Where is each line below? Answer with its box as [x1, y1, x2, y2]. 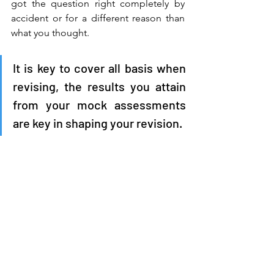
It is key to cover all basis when [13, 60, 186, 75]
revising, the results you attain [13, 78, 186, 94]
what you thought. [11, 26, 92, 39]
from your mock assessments [13, 97, 186, 112]
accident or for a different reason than [11, 12, 185, 24]
